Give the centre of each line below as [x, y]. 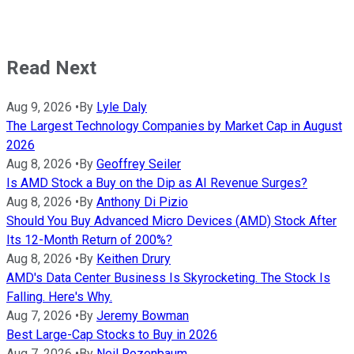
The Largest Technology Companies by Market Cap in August [174, 126]
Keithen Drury [134, 258]
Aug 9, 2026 [39, 107]
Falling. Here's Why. [59, 296]
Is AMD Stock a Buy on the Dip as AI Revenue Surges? [157, 183]
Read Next [51, 68]
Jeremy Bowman [143, 315]
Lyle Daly [122, 107]
